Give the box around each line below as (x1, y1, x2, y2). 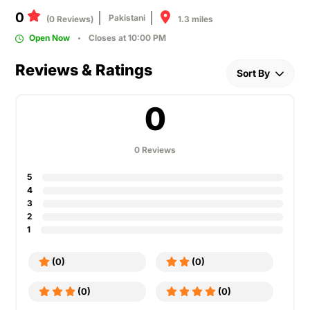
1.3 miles (176, 13, 214, 24)
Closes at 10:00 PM (89, 33, 166, 43)
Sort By (237, 67, 272, 79)
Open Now (27, 33, 70, 43)
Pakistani (109, 12, 145, 23)
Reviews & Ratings (15, 61, 152, 79)
